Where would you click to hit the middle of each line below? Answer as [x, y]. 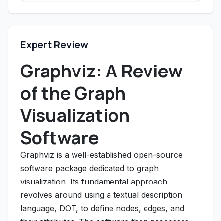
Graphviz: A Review [101, 71]
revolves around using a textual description [101, 195]
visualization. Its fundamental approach [94, 182]
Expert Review [54, 45]
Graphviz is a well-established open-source [101, 155]
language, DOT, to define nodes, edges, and [102, 208]
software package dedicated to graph [90, 168]
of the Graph [73, 93]
